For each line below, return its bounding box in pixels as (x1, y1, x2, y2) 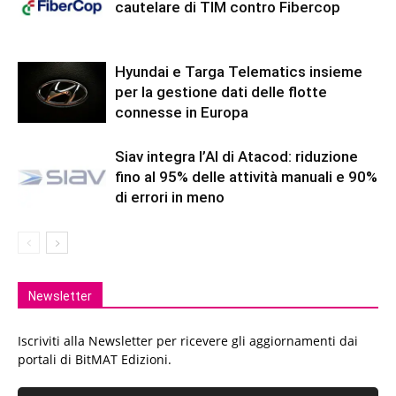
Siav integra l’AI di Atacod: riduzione (115, 148, 358, 166)
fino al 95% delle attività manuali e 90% (115, 168, 377, 187)
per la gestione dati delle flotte (115, 83, 327, 102)
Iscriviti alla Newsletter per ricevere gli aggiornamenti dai (18, 332, 358, 350)
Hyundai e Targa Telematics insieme (115, 63, 362, 81)
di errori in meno (115, 188, 225, 207)
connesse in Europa (115, 103, 248, 122)
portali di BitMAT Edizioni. (18, 351, 171, 369)
